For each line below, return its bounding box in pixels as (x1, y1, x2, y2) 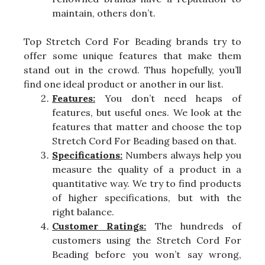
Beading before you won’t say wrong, (52, 248, 241, 261)
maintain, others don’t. (52, 7, 156, 20)
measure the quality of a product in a (52, 163, 241, 176)
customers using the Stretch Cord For (52, 234, 241, 247)
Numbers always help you (122, 149, 241, 161)
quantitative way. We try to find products (52, 177, 241, 190)
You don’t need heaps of (95, 92, 241, 105)
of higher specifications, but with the (52, 192, 241, 204)
